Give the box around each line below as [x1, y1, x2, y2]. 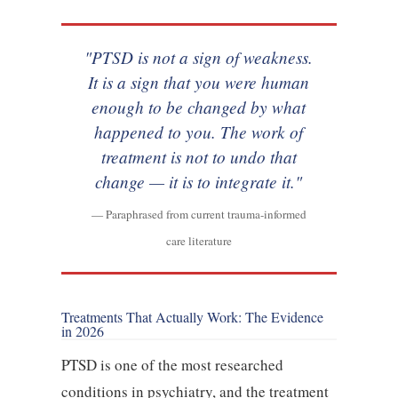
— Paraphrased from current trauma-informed [91, 205, 306, 222]
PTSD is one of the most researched [60, 354, 283, 375]
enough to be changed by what [92, 94, 306, 118]
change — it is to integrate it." [95, 169, 303, 193]
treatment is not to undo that [100, 144, 297, 168]
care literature [165, 232, 232, 249]
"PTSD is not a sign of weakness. [84, 44, 314, 68]
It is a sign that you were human [88, 69, 310, 93]
